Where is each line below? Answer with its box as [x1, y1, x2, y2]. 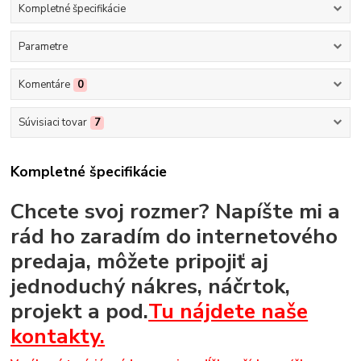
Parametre [18, 39, 68, 54]
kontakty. [10, 321, 106, 351]
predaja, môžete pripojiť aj [10, 246, 269, 276]
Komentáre [18, 77, 70, 93]
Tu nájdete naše [148, 296, 309, 326]
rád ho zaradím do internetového [10, 221, 338, 251]
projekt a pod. [10, 296, 149, 326]
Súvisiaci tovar [18, 115, 87, 131]
